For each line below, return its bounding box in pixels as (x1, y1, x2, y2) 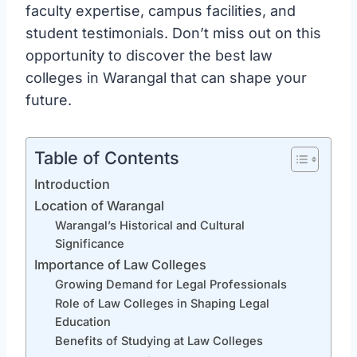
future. (25, 91, 72, 108)
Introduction (34, 175, 110, 192)
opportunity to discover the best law (25, 46, 273, 64)
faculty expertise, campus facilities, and (25, 2, 296, 19)
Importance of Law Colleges (34, 256, 206, 273)
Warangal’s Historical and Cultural (54, 218, 245, 233)
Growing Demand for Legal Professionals (54, 277, 287, 292)
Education (54, 314, 111, 329)
